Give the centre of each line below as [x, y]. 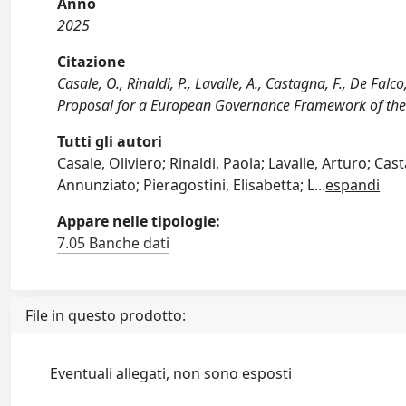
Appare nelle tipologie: [139, 221]
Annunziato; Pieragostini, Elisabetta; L [186, 185]
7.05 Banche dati [114, 243]
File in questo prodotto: [106, 315]
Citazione [92, 62]
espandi [353, 185]
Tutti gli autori [110, 141]
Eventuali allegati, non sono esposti [171, 373]
